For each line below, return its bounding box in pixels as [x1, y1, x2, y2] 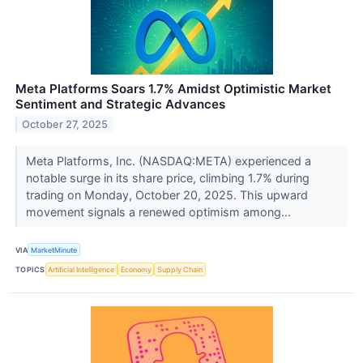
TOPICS [15, 265, 45, 275]
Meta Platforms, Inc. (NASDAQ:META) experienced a [25, 154, 311, 169]
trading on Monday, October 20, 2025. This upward [25, 188, 308, 203]
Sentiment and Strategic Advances [15, 96, 225, 113]
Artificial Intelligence [48, 265, 115, 275]
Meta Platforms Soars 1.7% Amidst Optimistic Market [15, 81, 331, 97]
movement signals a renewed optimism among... [25, 205, 294, 220]
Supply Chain [157, 265, 203, 275]
